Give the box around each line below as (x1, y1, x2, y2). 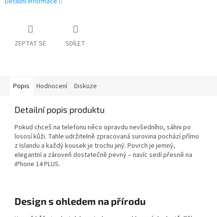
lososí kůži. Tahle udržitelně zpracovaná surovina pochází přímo (15, 132, 199, 142)
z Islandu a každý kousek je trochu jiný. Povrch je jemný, (15, 141, 175, 151)
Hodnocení (36, 81, 67, 92)
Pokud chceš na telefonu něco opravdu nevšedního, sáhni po (15, 123, 191, 133)
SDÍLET (65, 39, 85, 49)
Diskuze (74, 81, 97, 92)
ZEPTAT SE (15, 39, 46, 49)
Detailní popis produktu (15, 104, 105, 115)
